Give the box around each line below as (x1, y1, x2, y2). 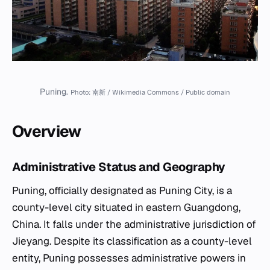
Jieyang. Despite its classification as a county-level (12, 234, 252, 248)
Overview (12, 121, 81, 142)
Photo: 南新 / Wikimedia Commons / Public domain (71, 87, 230, 96)
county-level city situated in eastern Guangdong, (12, 200, 240, 214)
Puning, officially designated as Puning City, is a (12, 183, 232, 197)
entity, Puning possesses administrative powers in (12, 251, 246, 265)
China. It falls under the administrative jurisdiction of (12, 217, 256, 231)
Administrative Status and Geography (12, 159, 225, 175)
